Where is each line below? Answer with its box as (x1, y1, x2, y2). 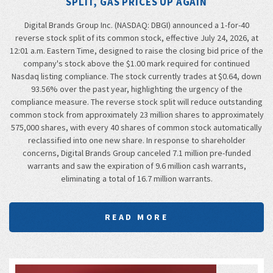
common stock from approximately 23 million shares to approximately (9, 108, 264, 120)
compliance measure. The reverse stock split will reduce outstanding (10, 96, 263, 107)
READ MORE (104, 211, 169, 222)
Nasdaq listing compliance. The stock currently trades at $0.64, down (12, 70, 261, 82)
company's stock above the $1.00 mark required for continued (23, 57, 250, 69)
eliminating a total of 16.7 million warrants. (60, 172, 213, 184)
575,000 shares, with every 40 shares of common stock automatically (11, 121, 262, 133)
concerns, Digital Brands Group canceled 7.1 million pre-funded (22, 147, 251, 158)
